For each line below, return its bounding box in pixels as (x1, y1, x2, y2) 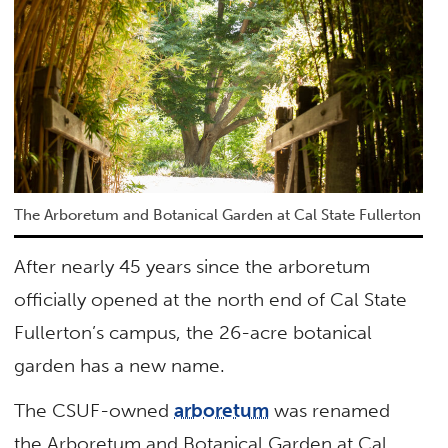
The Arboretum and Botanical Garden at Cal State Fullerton (14, 205, 422, 224)
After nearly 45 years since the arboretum (14, 254, 371, 278)
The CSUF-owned (14, 399, 175, 423)
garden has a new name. (14, 353, 226, 377)
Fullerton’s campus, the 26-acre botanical (14, 320, 373, 344)
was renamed (269, 399, 391, 423)
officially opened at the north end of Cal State (14, 287, 408, 311)
